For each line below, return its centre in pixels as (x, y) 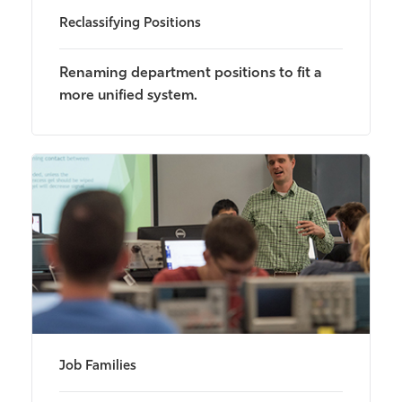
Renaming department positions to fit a (191, 73)
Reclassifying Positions (130, 23)
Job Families (98, 366)
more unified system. (128, 96)
